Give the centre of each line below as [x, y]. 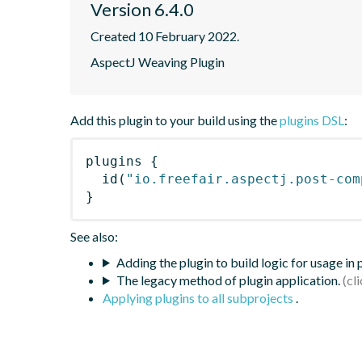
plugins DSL [312, 120]
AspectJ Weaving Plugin [158, 61]
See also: [94, 236]
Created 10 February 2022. [165, 36]
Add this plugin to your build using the [175, 120]
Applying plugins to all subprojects [199, 297]
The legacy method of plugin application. [228, 280]
